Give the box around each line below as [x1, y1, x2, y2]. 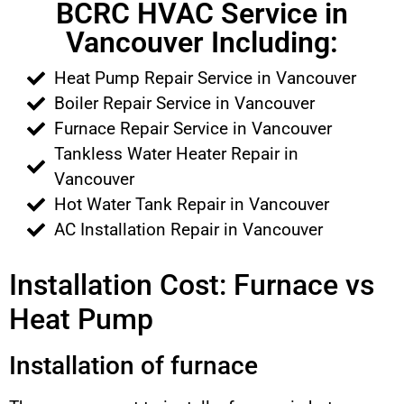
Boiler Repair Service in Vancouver [54, 93, 315, 115]
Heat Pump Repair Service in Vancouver [54, 68, 356, 89]
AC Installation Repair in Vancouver [54, 219, 323, 241]
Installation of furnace [9, 351, 258, 381]
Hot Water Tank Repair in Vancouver [54, 194, 329, 216]
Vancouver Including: [66, 25, 338, 60]
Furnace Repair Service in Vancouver [54, 118, 332, 140]
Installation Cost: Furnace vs [9, 268, 374, 303]
